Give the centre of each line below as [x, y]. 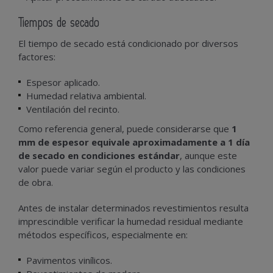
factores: [37, 56]
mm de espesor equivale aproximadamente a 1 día [134, 142]
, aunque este [208, 155]
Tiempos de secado [59, 23]
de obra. [36, 182]
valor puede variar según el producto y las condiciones [132, 168]
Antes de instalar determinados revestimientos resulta [133, 207]
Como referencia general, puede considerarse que [125, 128]
